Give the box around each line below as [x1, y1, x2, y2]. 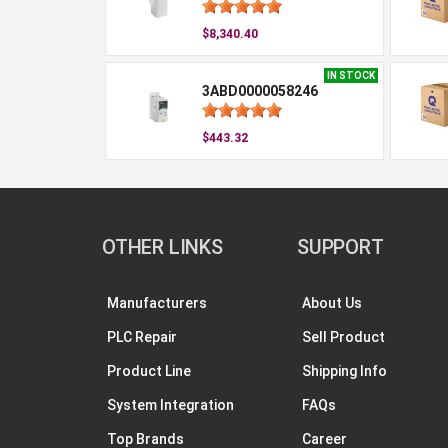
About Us [302, 295, 362, 311]
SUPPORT [297, 235, 384, 259]
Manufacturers [107, 295, 207, 311]
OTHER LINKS [102, 235, 223, 259]
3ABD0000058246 [201, 83, 318, 99]
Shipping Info [302, 363, 387, 379]
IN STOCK [327, 70, 375, 81]
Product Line [107, 363, 191, 379]
